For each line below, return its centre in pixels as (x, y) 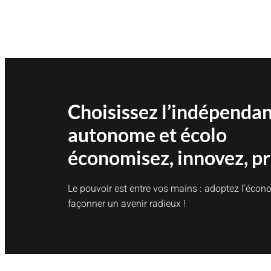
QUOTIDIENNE (112, 19)
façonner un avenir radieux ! (127, 204)
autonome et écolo (147, 134)
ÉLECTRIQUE (109, 11)
